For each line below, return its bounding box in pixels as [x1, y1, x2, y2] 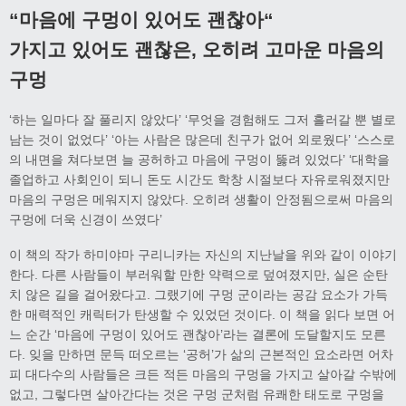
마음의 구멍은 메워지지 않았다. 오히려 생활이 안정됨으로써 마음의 [9, 192, 393, 208]
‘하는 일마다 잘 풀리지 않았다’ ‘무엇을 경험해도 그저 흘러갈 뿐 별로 [9, 112, 396, 128]
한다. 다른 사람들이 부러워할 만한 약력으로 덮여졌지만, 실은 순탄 [9, 267, 388, 283]
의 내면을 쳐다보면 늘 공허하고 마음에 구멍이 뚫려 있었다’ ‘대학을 [9, 152, 390, 168]
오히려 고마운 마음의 [202, 39, 384, 61]
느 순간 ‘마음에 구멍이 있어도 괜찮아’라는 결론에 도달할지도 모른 [9, 327, 386, 343]
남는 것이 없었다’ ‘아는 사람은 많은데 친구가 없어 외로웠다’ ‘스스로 [9, 132, 395, 148]
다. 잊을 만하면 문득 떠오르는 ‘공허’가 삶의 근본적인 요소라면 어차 [9, 347, 393, 362]
